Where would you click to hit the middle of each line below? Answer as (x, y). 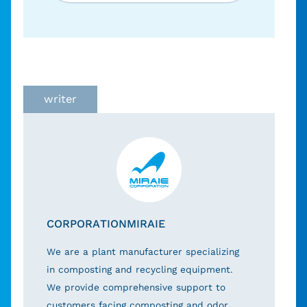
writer (60, 99)
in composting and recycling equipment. (140, 269)
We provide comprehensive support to (136, 287)
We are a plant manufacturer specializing (143, 251)
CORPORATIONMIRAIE (106, 223)
